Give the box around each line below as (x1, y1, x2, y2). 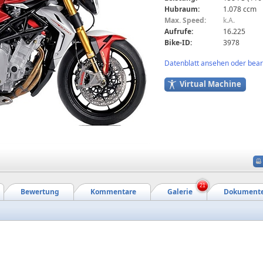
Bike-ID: (164, 37, 192, 48)
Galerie (167, 187, 193, 197)
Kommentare (90, 187, 136, 197)
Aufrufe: (164, 26, 193, 36)
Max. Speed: (164, 15, 206, 25)
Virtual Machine (180, 78, 241, 89)
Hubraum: (164, 4, 200, 14)
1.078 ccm (223, 4, 257, 14)
